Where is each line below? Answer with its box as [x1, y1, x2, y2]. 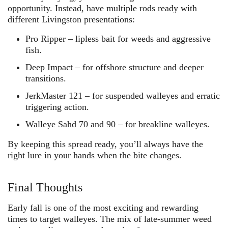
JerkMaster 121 [25, 90, 82, 101]
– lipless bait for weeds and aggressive [66, 33, 211, 44]
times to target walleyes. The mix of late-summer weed [8, 214, 212, 224]
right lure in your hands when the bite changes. [8, 150, 182, 161]
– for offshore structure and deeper [73, 62, 204, 72]
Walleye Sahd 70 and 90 [25, 119, 118, 129]
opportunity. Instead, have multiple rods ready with [8, 3, 197, 13]
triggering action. [25, 101, 89, 112]
